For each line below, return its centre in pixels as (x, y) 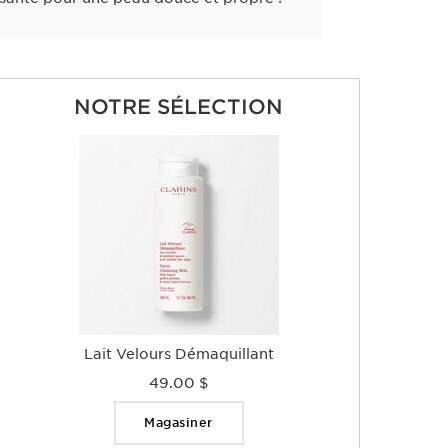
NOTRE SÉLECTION (178, 107)
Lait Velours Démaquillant (178, 354)
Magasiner (178, 422)
